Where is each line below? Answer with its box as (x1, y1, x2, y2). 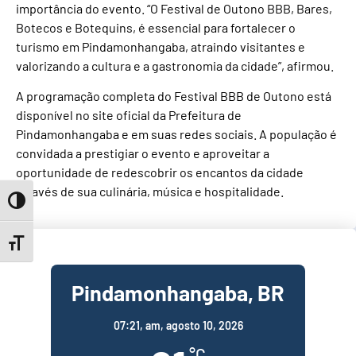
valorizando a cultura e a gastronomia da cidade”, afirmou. (16, 57, 334, 73)
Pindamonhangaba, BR (72, 279, 284, 305)
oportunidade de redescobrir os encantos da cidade (16, 164, 304, 180)
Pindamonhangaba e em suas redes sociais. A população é (16, 126, 337, 142)
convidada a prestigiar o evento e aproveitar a (16, 145, 269, 161)
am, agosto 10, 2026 (145, 318, 243, 332)
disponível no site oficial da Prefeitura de (16, 107, 242, 123)
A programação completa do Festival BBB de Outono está (16, 88, 331, 104)
